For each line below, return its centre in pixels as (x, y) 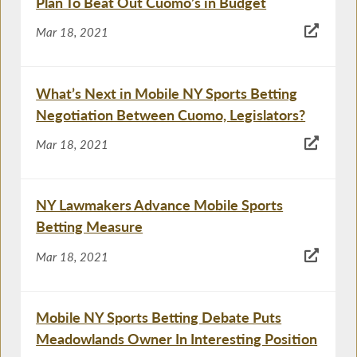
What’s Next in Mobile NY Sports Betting (167, 93)
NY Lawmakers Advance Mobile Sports (160, 205)
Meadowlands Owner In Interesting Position (177, 339)
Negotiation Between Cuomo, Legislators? (171, 114)
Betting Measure (90, 227)
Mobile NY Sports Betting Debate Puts (159, 318)
